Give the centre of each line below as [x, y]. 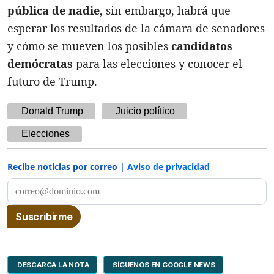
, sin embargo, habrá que [165, 10]
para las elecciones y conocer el [157, 63]
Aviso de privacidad [168, 166]
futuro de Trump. [52, 81]
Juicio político [145, 111]
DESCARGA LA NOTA [52, 265]
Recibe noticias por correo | [67, 166]
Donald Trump [52, 111]
